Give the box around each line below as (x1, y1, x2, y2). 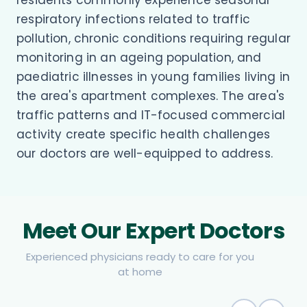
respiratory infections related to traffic (16, 10, 250, 27)
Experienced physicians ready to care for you (25, 249, 254, 264)
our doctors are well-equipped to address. (16, 145, 273, 162)
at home (117, 264, 162, 279)
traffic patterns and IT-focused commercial (16, 106, 286, 123)
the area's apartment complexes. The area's (16, 87, 285, 104)
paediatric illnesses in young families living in (16, 68, 291, 85)
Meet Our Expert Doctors (22, 214, 285, 246)
